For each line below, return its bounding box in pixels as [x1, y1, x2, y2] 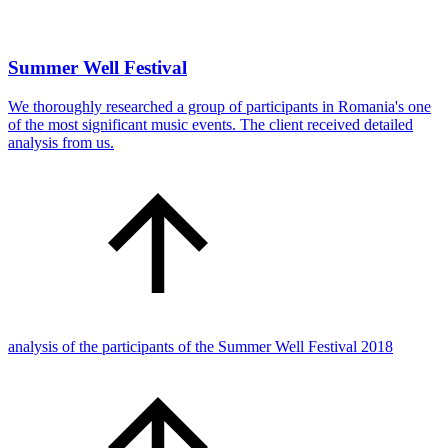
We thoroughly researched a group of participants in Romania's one [8, 97, 431, 115]
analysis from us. [8, 133, 114, 151]
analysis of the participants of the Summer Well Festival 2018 [8, 337, 393, 355]
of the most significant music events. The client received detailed [8, 115, 413, 133]
